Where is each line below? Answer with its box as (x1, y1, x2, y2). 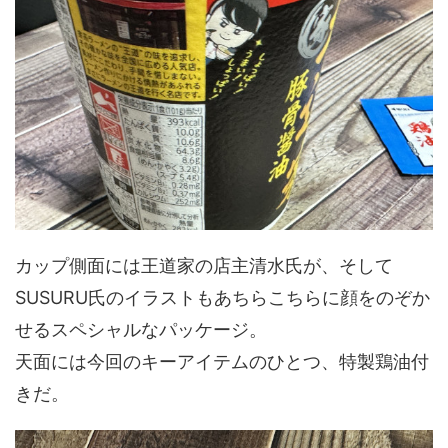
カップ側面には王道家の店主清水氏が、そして (15, 254, 393, 276)
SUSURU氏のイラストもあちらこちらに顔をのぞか (15, 286, 430, 308)
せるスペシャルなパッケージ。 (15, 318, 267, 340)
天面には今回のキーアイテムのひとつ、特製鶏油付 (15, 350, 429, 372)
